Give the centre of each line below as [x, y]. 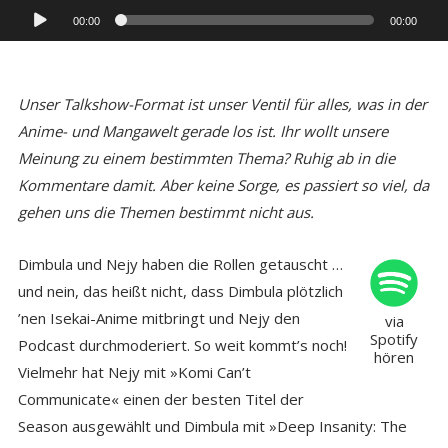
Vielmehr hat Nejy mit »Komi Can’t [134, 372]
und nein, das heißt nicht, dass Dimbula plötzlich [180, 291]
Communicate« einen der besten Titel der [160, 399]
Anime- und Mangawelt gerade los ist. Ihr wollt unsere [202, 131]
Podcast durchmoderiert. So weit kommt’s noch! [182, 345]
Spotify [394, 338]
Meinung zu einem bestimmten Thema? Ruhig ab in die [206, 158]
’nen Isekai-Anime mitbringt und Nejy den [158, 318]
